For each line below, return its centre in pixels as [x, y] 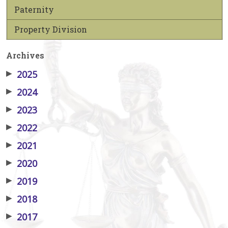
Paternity [34, 9]
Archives [25, 55]
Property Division [51, 29]
